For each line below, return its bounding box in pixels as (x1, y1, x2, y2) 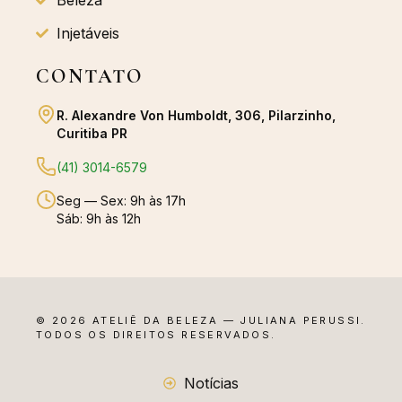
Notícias (183, 374, 239, 393)
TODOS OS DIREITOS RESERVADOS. (36, 328, 276, 341)
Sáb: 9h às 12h (57, 211, 141, 227)
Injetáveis (56, 24, 119, 43)
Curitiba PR (57, 126, 127, 142)
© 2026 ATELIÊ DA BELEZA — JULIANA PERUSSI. (36, 313, 366, 327)
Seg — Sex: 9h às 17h (57, 193, 186, 209)
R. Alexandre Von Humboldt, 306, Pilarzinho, (57, 108, 336, 124)
